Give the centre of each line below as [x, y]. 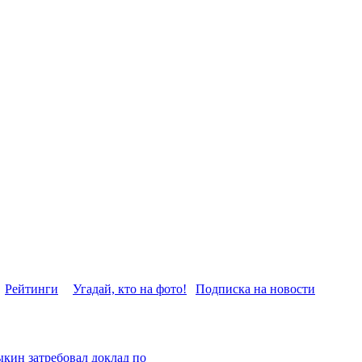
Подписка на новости [255, 288]
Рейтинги [32, 288]
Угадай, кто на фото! [130, 288]
